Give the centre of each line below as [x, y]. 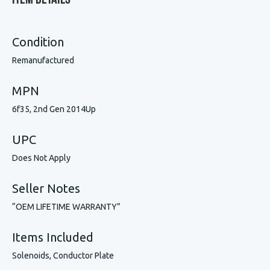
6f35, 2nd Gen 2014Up [54, 109]
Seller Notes [46, 188]
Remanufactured [43, 60]
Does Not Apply [41, 158]
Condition [38, 42]
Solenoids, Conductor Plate [63, 256]
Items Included [53, 237]
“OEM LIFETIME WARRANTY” [66, 207]
